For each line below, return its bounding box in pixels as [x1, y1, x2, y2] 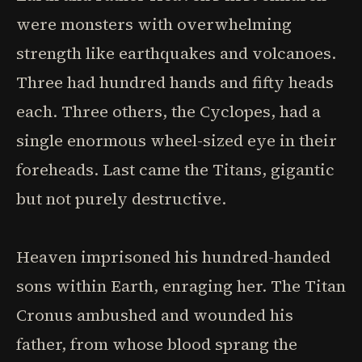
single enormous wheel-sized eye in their [16, 129, 337, 152]
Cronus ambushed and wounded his [16, 304, 293, 326]
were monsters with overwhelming [16, 13, 292, 36]
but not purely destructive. [16, 187, 226, 210]
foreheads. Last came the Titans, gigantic [16, 158, 335, 181]
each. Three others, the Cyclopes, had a [16, 100, 321, 123]
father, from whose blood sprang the [16, 333, 297, 356]
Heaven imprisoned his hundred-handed [16, 246, 330, 268]
